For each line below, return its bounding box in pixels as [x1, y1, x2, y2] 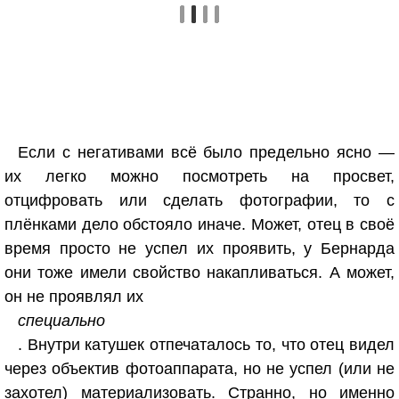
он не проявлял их [4, 288, 143, 305]
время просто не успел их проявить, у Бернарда [4, 240, 395, 257]
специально [18, 312, 105, 330]
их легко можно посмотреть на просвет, [4, 167, 395, 185]
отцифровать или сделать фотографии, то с [4, 191, 395, 209]
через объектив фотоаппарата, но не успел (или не [4, 360, 395, 378]
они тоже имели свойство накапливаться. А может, [4, 264, 395, 281]
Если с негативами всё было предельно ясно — [18, 143, 395, 161]
